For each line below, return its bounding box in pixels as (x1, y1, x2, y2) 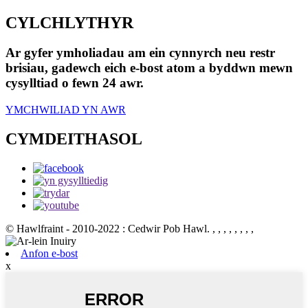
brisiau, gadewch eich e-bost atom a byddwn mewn (5, 60, 293, 76)
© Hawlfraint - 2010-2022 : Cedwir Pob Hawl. (5, 222, 210, 234)
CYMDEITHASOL (5, 130, 142, 148)
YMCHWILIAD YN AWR (5, 104, 126, 116)
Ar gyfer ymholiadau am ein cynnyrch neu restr (5, 45, 275, 60)
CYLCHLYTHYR (5, 13, 133, 32)
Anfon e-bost (21, 247, 78, 259)
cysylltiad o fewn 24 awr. (5, 76, 144, 91)
